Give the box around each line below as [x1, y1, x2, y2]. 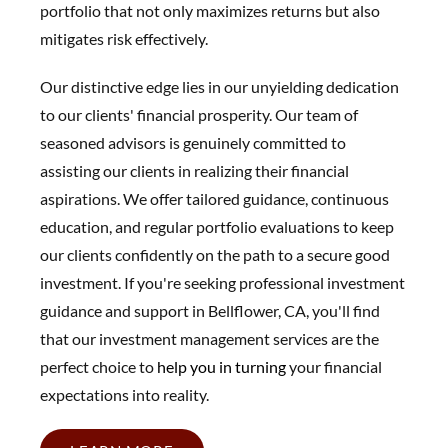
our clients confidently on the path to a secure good [40, 245, 390, 264]
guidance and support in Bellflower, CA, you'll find [40, 301, 380, 320]
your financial [289, 357, 382, 376]
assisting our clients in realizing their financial [40, 161, 349, 180]
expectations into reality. [40, 385, 209, 404]
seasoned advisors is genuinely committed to [40, 133, 346, 152]
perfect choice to [40, 357, 157, 376]
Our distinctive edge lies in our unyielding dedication [40, 77, 399, 96]
